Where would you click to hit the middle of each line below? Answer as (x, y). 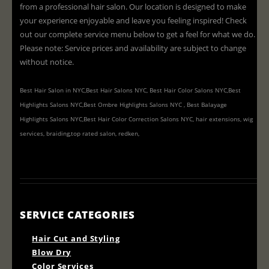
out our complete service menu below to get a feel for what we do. (138, 35)
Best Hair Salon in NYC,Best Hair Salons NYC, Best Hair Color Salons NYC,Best (131, 90)
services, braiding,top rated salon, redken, (81, 134)
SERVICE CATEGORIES (77, 215)
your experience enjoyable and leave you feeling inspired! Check (134, 21)
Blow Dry (52, 252)
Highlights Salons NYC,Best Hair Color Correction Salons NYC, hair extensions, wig (137, 119)
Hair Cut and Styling (76, 239)
